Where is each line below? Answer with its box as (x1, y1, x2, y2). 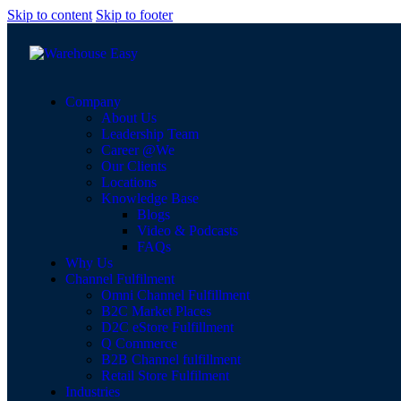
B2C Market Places (101, 303, 211, 319)
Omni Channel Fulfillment (101, 287, 250, 303)
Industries (65, 384, 120, 399)
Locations (101, 175, 157, 190)
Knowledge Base (101, 191, 199, 206)
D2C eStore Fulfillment (101, 320, 234, 335)
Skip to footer (96, 7, 173, 22)
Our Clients (101, 158, 166, 174)
